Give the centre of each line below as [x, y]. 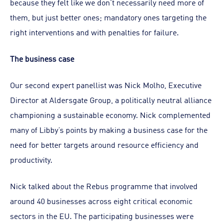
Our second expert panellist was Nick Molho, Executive [106, 85]
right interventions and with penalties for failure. [94, 32]
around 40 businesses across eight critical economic [101, 201]
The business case [42, 58]
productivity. [31, 159]
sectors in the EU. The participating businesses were [102, 216]
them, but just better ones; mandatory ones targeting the [108, 17]
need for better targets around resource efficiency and [104, 144]
